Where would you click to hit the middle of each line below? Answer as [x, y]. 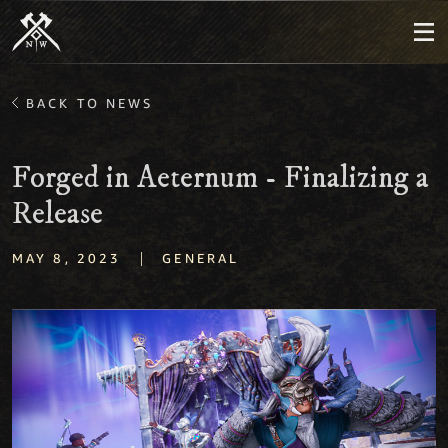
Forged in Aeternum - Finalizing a [220, 178]
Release [57, 214]
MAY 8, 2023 [67, 258]
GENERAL [201, 258]
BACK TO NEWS [90, 103]
